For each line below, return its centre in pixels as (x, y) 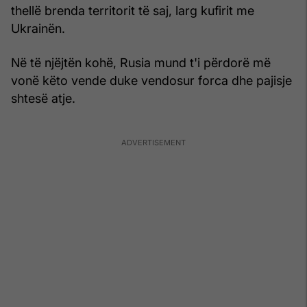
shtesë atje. (43, 98)
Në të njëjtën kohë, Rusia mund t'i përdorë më (141, 62)
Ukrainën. (38, 28)
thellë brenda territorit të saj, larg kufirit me (133, 10)
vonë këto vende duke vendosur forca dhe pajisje (151, 80)
